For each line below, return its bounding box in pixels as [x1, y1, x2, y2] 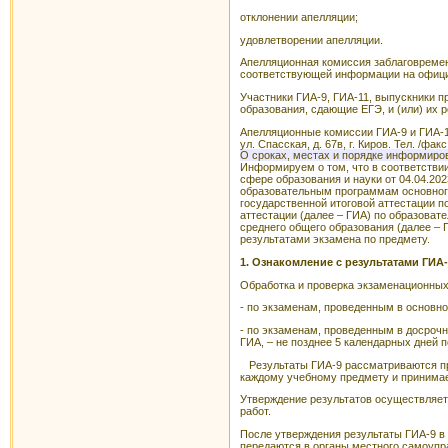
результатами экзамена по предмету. [240, 233, 430, 246]
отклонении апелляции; [240, 11, 358, 24]
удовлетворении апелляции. [240, 33, 383, 46]
